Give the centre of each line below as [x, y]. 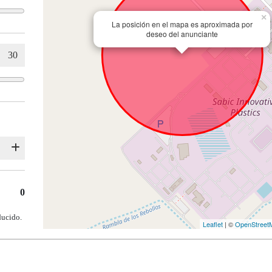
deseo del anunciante [182, 34]
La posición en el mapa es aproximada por [182, 24]
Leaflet [213, 224]
